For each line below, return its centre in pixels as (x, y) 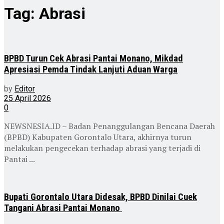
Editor (25, 89)
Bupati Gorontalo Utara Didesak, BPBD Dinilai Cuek (100, 197)
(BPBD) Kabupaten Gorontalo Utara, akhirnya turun (98, 137)
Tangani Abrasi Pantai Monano (63, 208)
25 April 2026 (27, 98)
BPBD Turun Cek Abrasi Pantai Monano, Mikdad (93, 58)
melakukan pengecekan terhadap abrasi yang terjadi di (102, 148)
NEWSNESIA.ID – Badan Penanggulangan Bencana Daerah (109, 126)
